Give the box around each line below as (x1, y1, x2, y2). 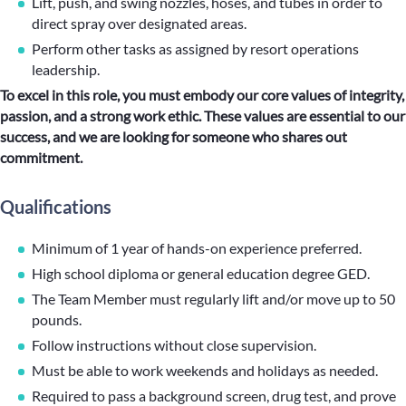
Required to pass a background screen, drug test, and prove (32, 387, 396, 404)
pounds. (32, 311, 82, 328)
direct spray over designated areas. (32, 14, 246, 32)
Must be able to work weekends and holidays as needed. (32, 362, 378, 379)
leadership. (32, 61, 100, 78)
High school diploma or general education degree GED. (32, 265, 370, 282)
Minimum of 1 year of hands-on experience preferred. (32, 239, 362, 256)
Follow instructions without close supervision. (32, 336, 316, 353)
